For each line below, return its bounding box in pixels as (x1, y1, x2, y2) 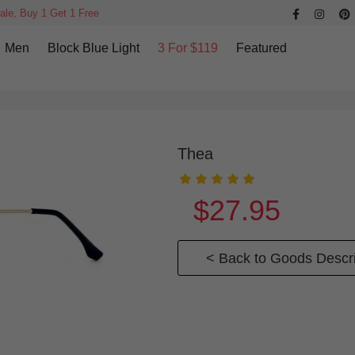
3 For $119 (157, 41, 218, 55)
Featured (235, 41, 287, 55)
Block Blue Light (47, 41, 139, 55)
